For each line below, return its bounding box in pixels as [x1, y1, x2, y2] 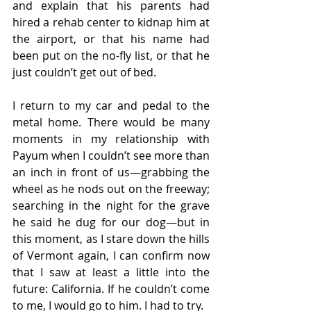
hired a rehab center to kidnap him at [12, 15, 210, 30]
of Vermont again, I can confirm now [12, 248, 210, 263]
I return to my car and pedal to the [12, 98, 210, 113]
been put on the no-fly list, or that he [12, 48, 210, 63]
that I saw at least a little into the [12, 264, 210, 280]
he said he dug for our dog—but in [12, 215, 210, 230]
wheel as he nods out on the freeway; [12, 181, 210, 196]
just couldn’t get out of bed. [12, 65, 156, 80]
